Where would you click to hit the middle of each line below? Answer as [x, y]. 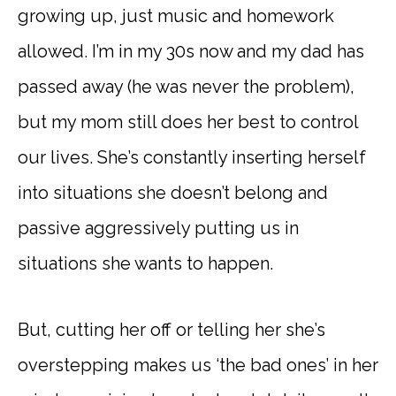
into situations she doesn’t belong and [173, 193]
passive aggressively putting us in [158, 228]
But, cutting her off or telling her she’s [171, 330]
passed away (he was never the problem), [186, 87]
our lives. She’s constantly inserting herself [192, 158]
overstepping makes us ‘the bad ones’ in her [198, 366]
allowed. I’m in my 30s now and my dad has [191, 52]
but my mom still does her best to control [188, 122]
